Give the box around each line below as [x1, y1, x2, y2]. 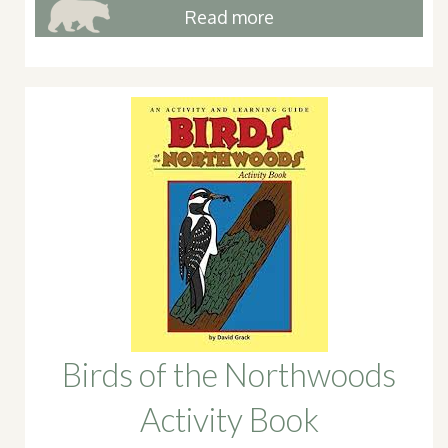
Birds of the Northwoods [62, 354, 396, 394]
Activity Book [139, 399, 319, 439]
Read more [184, 5, 274, 28]
